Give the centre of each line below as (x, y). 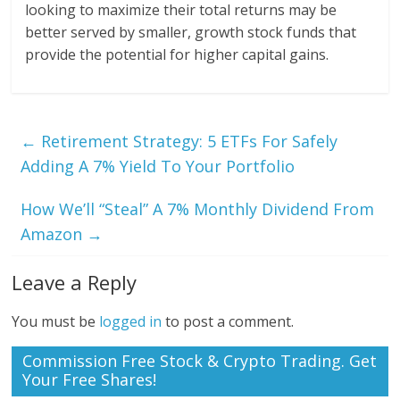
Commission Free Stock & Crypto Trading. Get (200, 361)
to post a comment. (228, 321)
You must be (56, 321)
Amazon (54, 234)
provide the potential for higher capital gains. (177, 54)
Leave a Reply (75, 282)
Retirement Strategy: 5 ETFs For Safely (187, 141)
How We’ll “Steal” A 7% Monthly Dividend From (198, 209)
